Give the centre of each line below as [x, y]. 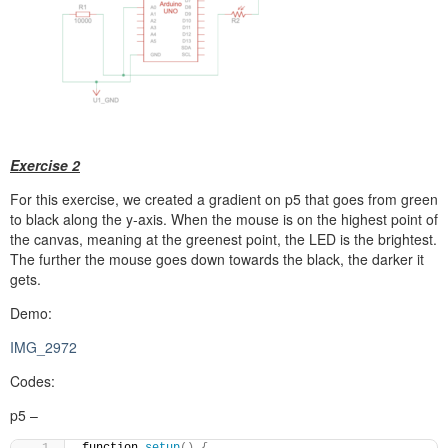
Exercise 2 [45, 164]
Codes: [32, 380]
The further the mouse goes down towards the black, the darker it [217, 258]
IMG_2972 [43, 346]
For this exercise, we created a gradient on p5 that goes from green [224, 198]
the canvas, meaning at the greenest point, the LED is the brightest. [223, 238]
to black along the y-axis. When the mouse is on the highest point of [224, 218]
